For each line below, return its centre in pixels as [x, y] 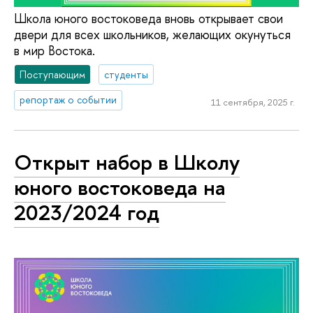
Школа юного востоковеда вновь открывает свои [148, 18]
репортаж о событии [68, 100]
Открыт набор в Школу [127, 162]
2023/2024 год [87, 212]
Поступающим [53, 74]
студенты [126, 74]
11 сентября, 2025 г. [253, 102]
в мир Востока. [54, 50]
